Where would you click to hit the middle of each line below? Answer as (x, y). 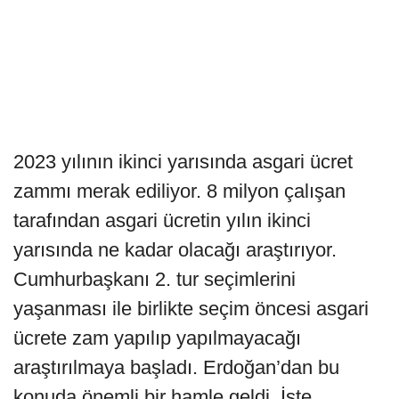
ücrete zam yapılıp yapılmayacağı (157, 338)
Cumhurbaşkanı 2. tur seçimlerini (155, 279)
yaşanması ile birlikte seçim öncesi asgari (191, 308)
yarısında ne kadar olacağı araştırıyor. (175, 249)
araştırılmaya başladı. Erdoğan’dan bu (176, 367)
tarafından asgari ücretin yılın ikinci (162, 220)
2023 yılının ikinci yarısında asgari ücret (183, 161)
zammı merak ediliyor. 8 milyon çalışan (179, 191)
